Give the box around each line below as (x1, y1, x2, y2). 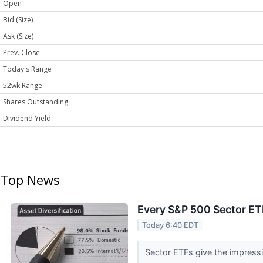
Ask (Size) (3, 31, 33, 42)
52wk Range (3, 80, 42, 91)
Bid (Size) (3, 15, 33, 25)
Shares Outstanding (3, 97, 68, 107)
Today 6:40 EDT (142, 220, 199, 230)
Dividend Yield (3, 113, 51, 124)
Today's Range (3, 64, 52, 75)
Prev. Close (3, 48, 40, 58)
